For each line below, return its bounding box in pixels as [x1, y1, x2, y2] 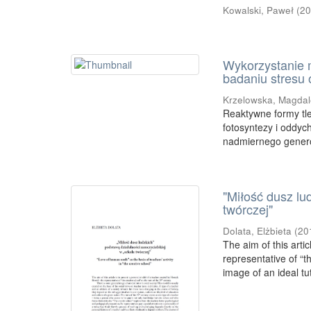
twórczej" [223, 200, 274, 219]
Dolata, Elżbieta [223, 224, 292, 238]
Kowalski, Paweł [223, 3, 294, 17]
